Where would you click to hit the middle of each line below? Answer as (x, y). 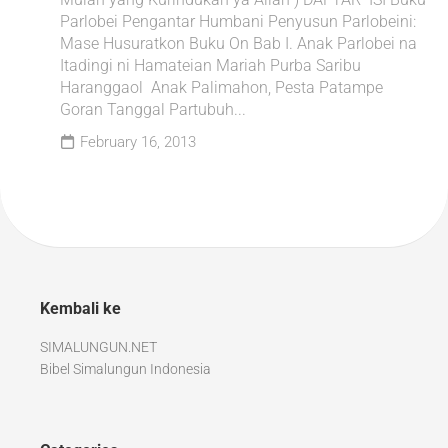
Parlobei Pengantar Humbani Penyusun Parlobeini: (238, 21)
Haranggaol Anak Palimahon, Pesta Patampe (221, 87)
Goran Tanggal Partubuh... (153, 109)
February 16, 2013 (138, 142)
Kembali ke (80, 308)
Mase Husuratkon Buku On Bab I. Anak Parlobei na (238, 43)
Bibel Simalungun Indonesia (125, 369)
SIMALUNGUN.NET (98, 347)
